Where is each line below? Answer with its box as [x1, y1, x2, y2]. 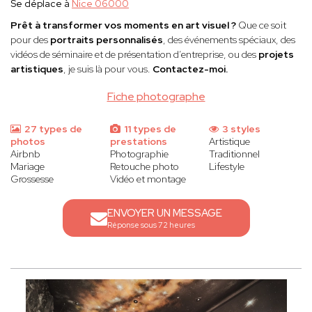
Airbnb [10, 148, 40, 161]
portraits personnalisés [50, 33, 163, 47]
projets [258, 48, 294, 61]
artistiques [10, 63, 63, 76]
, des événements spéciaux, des [163, 33, 295, 47]
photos [10, 135, 45, 148]
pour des [10, 33, 50, 47]
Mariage [10, 160, 45, 173]
